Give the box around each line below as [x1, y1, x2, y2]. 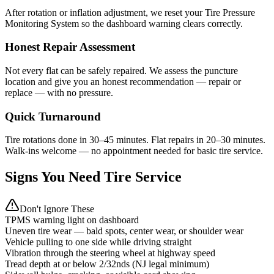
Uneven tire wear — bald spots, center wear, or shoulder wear [5, 226, 243, 237]
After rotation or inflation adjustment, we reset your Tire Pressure [5, 7, 255, 18]
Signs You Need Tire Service [5, 169, 182, 185]
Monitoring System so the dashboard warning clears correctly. [5, 18, 243, 29]
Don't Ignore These [20, 204, 94, 215]
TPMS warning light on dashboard [5, 215, 139, 226]
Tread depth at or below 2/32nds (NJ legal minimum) [5, 259, 209, 270]
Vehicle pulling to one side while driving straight [5, 237, 191, 248]
